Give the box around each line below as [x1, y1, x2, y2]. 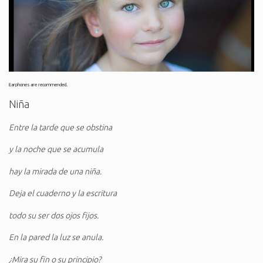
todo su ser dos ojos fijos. [9, 210, 99, 220]
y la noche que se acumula [9, 144, 103, 154]
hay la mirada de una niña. [9, 166, 102, 176]
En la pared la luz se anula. [9, 232, 103, 242]
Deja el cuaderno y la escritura [9, 188, 117, 198]
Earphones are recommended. [9, 82, 68, 87]
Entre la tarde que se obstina [9, 122, 112, 132]
